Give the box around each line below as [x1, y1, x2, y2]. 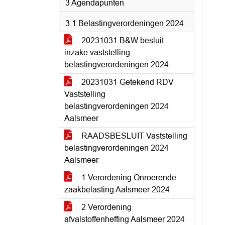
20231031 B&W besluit [79, 36, 164, 45]
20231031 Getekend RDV [79, 78, 174, 86]
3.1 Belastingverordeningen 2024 [65, 19, 184, 28]
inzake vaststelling [64, 48, 130, 57]
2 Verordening [79, 203, 132, 211]
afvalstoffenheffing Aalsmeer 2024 [64, 215, 185, 223]
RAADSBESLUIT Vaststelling [79, 132, 187, 140]
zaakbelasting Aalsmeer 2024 [64, 185, 170, 194]
